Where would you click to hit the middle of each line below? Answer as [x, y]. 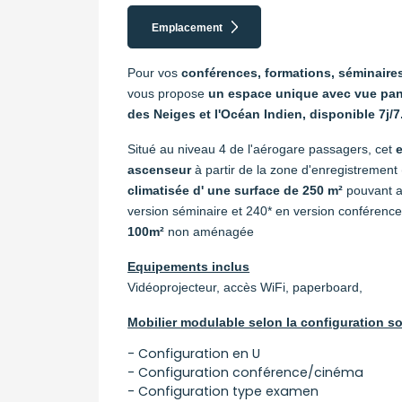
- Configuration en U [194, 354]
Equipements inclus [189, 267]
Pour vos [155, 73]
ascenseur [162, 170]
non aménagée [210, 232]
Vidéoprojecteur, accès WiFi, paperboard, [245, 288]
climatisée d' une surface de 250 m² [237, 191]
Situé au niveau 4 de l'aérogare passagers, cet [262, 149]
